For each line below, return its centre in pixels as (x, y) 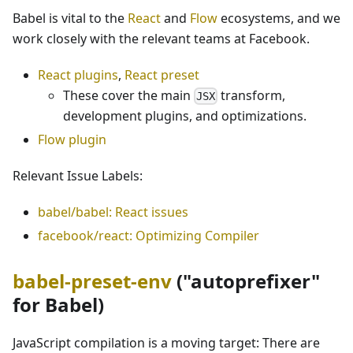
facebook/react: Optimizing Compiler (149, 236)
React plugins (78, 74)
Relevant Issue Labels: (78, 176)
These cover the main (128, 95)
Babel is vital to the (70, 18)
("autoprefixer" (246, 281)
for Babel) (58, 305)
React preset (162, 74)
